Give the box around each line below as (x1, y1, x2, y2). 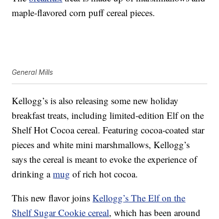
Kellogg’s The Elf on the (92, 192, 186, 204)
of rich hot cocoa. (70, 168, 138, 180)
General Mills (12, 68, 53, 77)
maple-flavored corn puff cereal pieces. (12, 6, 155, 19)
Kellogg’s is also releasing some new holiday (12, 94, 179, 107)
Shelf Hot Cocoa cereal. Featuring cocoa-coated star (12, 124, 205, 136)
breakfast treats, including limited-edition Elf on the (12, 109, 204, 122)
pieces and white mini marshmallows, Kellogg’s (12, 138, 190, 151)
